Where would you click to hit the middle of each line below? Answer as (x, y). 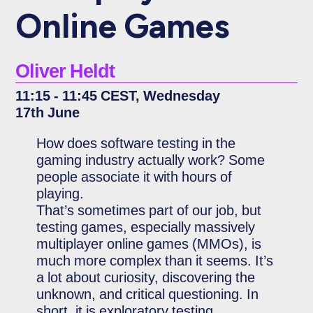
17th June (48, 112)
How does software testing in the (136, 143)
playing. (60, 194)
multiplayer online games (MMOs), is (149, 244)
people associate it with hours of (134, 177)
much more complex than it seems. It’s (155, 261)
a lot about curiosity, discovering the (146, 277)
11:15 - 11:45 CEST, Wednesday (118, 96)
